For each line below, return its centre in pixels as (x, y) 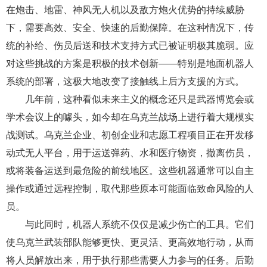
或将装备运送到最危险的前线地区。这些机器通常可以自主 (130, 170)
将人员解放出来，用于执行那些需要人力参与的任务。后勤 (130, 260)
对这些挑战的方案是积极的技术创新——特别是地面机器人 (130, 63)
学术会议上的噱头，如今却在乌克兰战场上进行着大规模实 (130, 117)
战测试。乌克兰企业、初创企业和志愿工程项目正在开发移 (130, 135)
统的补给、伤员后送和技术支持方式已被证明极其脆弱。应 (130, 45)
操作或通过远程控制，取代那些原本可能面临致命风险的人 (130, 188)
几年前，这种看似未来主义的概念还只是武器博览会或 (139, 99)
